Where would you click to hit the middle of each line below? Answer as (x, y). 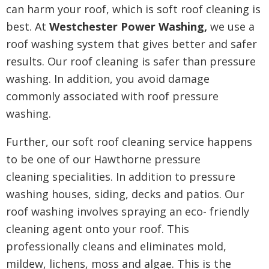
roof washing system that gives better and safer (131, 44)
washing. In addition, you (72, 79)
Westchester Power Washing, (128, 26)
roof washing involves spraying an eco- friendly (128, 211)
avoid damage (174, 79)
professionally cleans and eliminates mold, (116, 246)
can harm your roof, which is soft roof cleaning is (133, 9)
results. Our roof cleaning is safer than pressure (131, 61)
